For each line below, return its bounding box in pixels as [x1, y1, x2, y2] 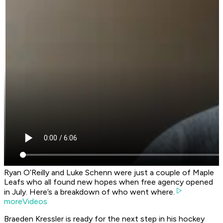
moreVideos [4, 197, 47, 207]
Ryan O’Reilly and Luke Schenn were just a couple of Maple [4, 168, 214, 178]
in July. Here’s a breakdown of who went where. [4, 187, 175, 197]
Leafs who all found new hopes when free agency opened [4, 177, 213, 187]
